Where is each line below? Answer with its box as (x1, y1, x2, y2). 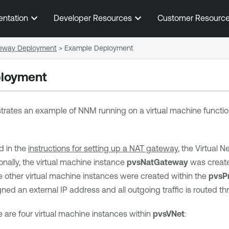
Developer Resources (53, 13, 134, 22)
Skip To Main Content (76, 11, 153, 19)
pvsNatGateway (126, 157, 190, 167)
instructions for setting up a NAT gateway (28, 144, 178, 153)
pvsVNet (152, 209, 185, 218)
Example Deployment (64, 43, 133, 52)
